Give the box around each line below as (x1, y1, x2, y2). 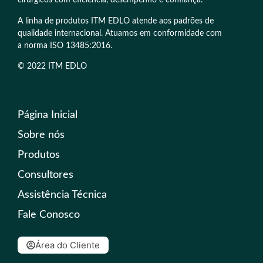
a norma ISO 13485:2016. (18, 41, 112, 50)
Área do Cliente (35, 239, 100, 251)
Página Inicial (18, 109, 77, 120)
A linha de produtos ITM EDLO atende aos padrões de (18, 16, 214, 25)
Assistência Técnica (18, 189, 107, 200)
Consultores (18, 169, 73, 180)
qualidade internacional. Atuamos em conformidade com (18, 29, 222, 38)
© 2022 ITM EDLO (18, 62, 87, 71)
